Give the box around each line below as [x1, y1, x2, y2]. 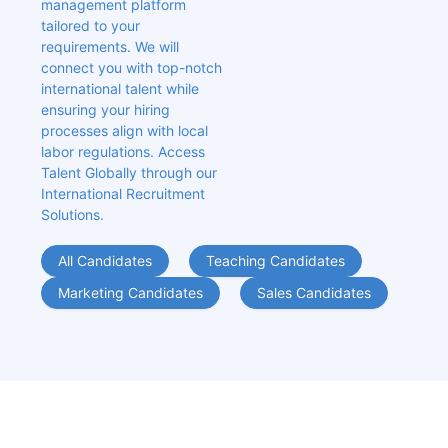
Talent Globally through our [40, 164, 217, 182]
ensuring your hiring [40, 101, 170, 119]
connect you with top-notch [40, 59, 222, 77]
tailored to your [40, 17, 140, 35]
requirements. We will [40, 38, 179, 56]
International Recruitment [40, 185, 205, 203]
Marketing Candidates [57, 284, 203, 302]
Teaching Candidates [205, 252, 345, 270]
